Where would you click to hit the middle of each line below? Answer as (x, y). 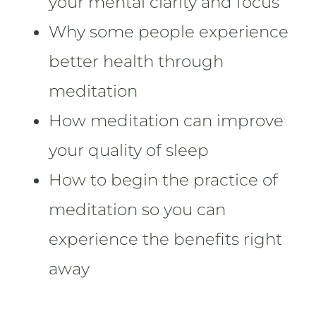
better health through (136, 61)
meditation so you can (138, 209)
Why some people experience (169, 32)
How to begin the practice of (164, 180)
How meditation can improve (166, 121)
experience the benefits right (166, 239)
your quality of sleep (129, 150)
